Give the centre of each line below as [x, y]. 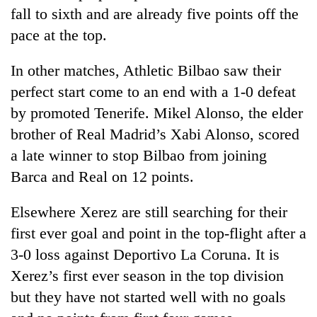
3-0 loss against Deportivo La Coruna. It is [145, 254]
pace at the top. [59, 35]
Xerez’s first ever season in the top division [147, 275]
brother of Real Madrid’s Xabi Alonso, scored [155, 134]
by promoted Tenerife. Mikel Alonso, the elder [157, 113]
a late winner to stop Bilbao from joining [139, 155]
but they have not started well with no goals [148, 296]
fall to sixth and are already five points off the [155, 13]
